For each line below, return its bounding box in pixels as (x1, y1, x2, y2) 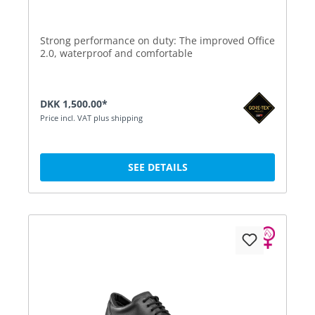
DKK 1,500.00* (40, 96, 108, 110)
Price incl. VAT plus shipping (40, 112, 143, 123)
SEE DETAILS (127, 160, 188, 174)
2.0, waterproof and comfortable (40, 46, 193, 60)
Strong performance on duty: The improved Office (40, 33, 275, 47)
